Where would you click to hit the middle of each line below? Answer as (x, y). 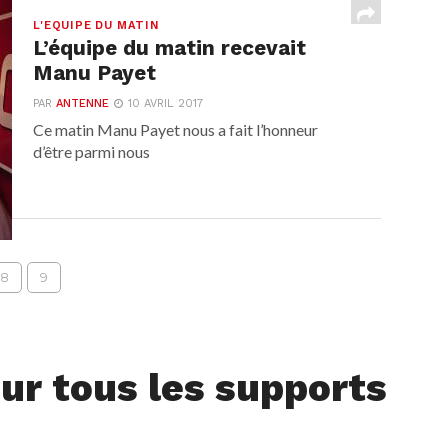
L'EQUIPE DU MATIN (96, 25)
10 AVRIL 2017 (166, 103)
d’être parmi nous (92, 151)
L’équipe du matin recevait (170, 48)
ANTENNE (83, 103)
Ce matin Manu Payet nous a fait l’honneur (176, 129)
